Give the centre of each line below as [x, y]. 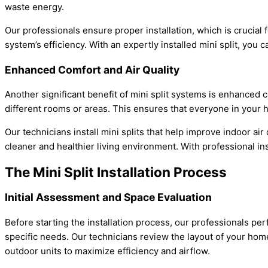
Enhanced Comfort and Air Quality [92, 69]
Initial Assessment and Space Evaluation [108, 197]
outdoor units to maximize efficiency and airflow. [107, 251]
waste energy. [34, 7]
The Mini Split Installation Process [116, 172]
